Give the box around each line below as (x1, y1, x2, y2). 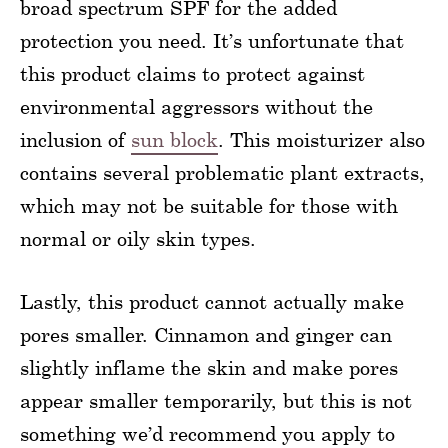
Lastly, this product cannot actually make (20, 290, 404, 314)
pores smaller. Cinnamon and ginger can (20, 323, 392, 347)
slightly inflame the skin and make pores (20, 356, 398, 380)
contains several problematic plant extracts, (20, 161, 425, 185)
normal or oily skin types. (20, 227, 256, 251)
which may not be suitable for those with (20, 194, 398, 218)
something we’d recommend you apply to (20, 422, 395, 446)
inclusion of (20, 128, 131, 152)
